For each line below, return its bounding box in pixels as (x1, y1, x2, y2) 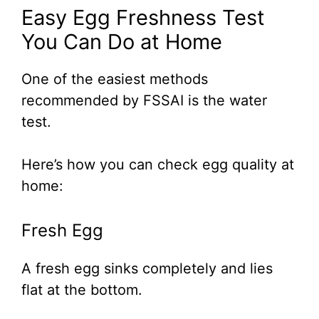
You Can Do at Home (21, 28, 222, 54)
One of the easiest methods (21, 70, 208, 88)
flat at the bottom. (21, 281, 142, 298)
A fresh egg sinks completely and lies (21, 259, 273, 277)
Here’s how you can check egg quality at (21, 155, 294, 173)
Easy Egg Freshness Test (21, 4, 265, 30)
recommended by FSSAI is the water (21, 91, 267, 109)
